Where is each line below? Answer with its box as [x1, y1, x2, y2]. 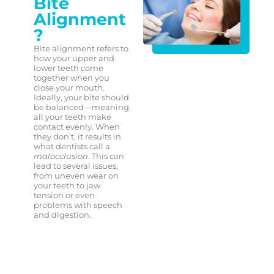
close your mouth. [33, 82, 105, 92]
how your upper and [33, 53, 114, 63]
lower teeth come [33, 62, 103, 73]
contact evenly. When [33, 121, 120, 131]
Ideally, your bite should [33, 92, 129, 102]
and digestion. [33, 209, 91, 220]
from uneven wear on [33, 170, 119, 180]
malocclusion [33, 150, 88, 161]
